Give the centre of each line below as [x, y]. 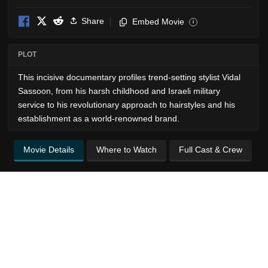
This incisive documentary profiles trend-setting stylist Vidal [129, 77]
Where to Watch [126, 149]
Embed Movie [158, 21]
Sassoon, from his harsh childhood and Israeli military [119, 91]
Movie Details [48, 149]
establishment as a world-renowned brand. [99, 118]
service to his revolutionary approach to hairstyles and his [127, 104]
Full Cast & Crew [210, 149]
